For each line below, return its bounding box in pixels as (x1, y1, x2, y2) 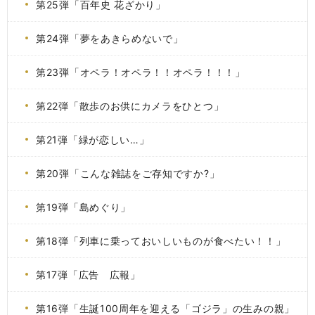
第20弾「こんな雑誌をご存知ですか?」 (36, 167, 220, 179)
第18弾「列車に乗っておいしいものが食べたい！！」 (36, 235, 286, 247)
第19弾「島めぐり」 (36, 201, 131, 213)
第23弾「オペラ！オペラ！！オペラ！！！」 (36, 66, 245, 78)
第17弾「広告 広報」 (36, 269, 141, 281)
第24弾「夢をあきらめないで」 (36, 32, 184, 44)
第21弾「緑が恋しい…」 (36, 134, 150, 146)
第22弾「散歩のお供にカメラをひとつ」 (36, 100, 224, 112)
